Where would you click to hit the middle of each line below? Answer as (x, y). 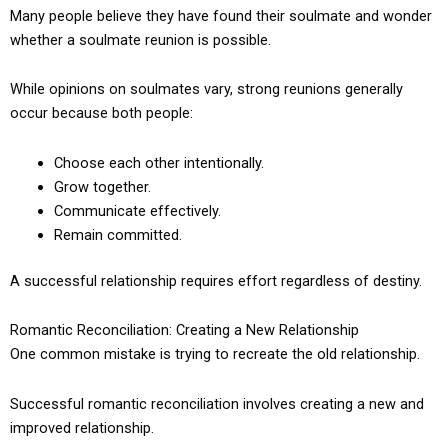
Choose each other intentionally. (158, 163)
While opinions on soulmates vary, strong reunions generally (206, 89)
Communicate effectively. (137, 211)
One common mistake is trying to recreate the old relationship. (215, 354)
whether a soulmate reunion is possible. (140, 39)
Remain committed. (117, 235)
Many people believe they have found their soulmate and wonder (221, 15)
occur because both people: (101, 113)
